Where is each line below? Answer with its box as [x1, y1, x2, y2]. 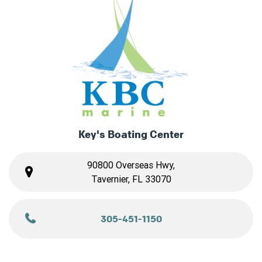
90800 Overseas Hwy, [87, 158, 175, 171]
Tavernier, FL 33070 [91, 173, 171, 185]
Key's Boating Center [78, 127, 184, 140]
